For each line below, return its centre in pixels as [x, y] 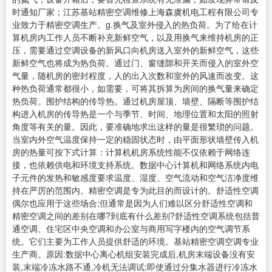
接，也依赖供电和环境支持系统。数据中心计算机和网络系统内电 [135, 165]
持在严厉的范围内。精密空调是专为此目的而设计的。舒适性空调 [135, 190]
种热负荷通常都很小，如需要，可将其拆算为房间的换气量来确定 [135, 88]
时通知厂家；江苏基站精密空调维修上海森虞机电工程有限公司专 [135, 12]
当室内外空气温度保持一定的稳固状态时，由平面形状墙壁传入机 [135, 139]
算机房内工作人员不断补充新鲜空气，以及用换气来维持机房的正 [135, 37]
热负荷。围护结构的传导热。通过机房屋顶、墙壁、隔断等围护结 [135, 101]
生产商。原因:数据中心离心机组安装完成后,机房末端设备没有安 [134, 254]
